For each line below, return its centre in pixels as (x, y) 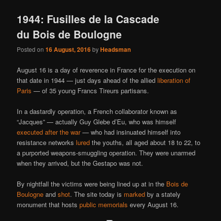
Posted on (31, 49)
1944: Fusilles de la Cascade (88, 19)
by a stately (163, 194)
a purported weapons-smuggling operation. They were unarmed (106, 152)
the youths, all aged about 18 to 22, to (145, 142)
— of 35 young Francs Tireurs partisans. (91, 90)
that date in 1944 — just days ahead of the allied (87, 80)
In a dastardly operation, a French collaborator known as (97, 111)
